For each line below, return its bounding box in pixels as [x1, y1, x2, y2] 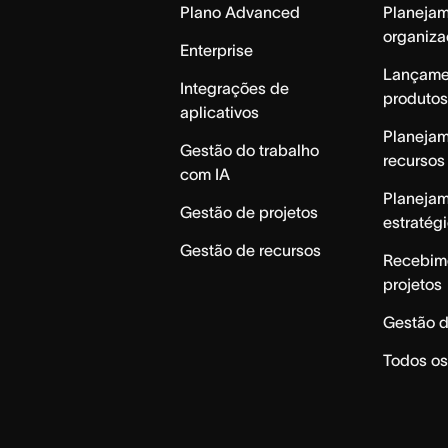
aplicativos [180, 102, 260, 121]
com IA [180, 164, 231, 183]
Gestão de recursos [180, 240, 322, 259]
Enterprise [180, 40, 254, 59]
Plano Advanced [180, 2, 301, 21]
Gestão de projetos [180, 202, 319, 221]
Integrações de [180, 78, 290, 97]
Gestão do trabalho [180, 140, 320, 159]
